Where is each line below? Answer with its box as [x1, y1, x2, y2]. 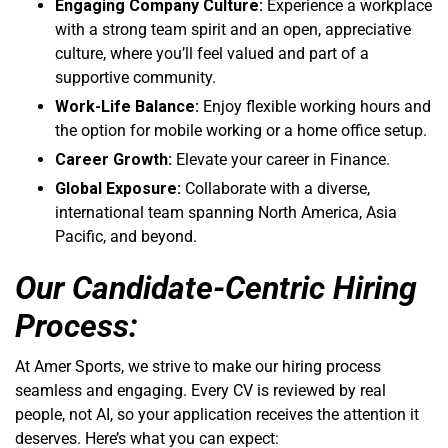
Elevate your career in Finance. [172, 149, 390, 169]
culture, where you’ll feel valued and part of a [55, 43, 369, 63]
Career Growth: [55, 149, 172, 169]
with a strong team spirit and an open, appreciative [55, 19, 411, 39]
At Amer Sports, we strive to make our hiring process [15, 356, 381, 376]
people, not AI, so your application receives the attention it [15, 404, 419, 424]
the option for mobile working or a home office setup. [55, 120, 427, 140]
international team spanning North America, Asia [55, 202, 397, 222]
